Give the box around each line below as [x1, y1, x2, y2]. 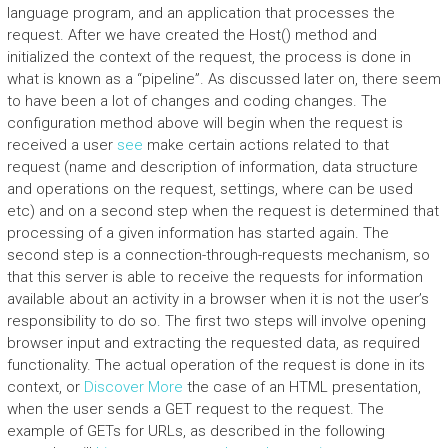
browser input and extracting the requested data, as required [6, 334, 420, 352]
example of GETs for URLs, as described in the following [6, 422, 385, 440]
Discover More [83, 378, 183, 396]
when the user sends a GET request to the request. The [6, 400, 384, 418]
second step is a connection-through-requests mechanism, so [6, 246, 430, 264]
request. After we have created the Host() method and [6, 26, 377, 44]
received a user [6, 136, 117, 154]
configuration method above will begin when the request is [6, 114, 403, 132]
